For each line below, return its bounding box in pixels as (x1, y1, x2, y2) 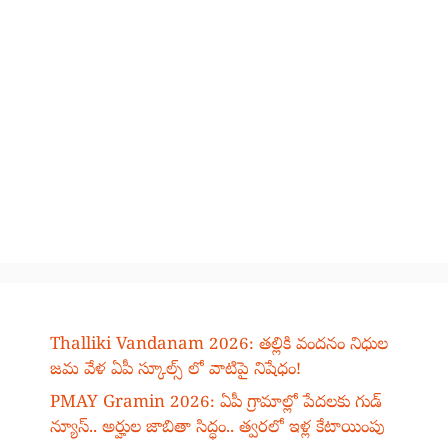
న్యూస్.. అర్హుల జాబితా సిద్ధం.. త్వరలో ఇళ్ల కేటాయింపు (50, 417, 385, 441)
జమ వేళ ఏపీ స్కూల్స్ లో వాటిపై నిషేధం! (50, 358, 301, 382)
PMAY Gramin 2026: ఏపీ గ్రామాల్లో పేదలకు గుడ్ (50, 392, 382, 416)
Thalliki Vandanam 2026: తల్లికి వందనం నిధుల (50, 333, 388, 357)
